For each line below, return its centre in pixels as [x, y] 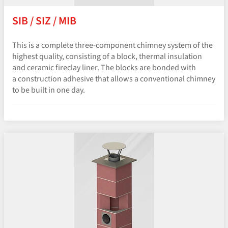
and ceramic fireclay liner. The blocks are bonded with [104, 68]
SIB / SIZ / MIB [44, 21]
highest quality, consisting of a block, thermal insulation [107, 57]
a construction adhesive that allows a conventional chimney [114, 79]
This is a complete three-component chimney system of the [112, 46]
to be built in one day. [49, 90]
